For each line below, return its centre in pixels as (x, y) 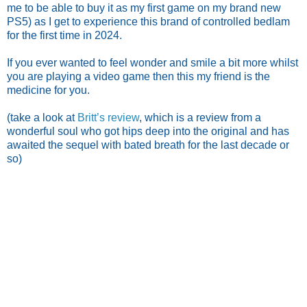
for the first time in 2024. (64, 35)
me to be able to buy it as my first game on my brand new (144, 8)
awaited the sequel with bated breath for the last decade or (148, 145)
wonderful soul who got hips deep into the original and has (148, 131)
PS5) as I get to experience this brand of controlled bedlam (148, 21)
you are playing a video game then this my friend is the (138, 76)
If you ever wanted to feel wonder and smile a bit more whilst (152, 62)
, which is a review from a (200, 117)
